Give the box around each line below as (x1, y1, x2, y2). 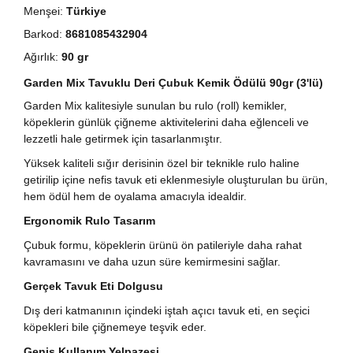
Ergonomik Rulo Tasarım (24, 214, 155, 227)
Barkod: (24, 28, 65, 40)
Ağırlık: (24, 50, 61, 63)
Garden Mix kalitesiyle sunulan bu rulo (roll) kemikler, (24, 99, 287, 112)
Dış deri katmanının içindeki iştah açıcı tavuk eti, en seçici (24, 304, 310, 317)
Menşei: (24, 5, 66, 17)
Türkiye (66, 5, 106, 17)
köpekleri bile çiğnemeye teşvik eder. (24, 321, 206, 333)
